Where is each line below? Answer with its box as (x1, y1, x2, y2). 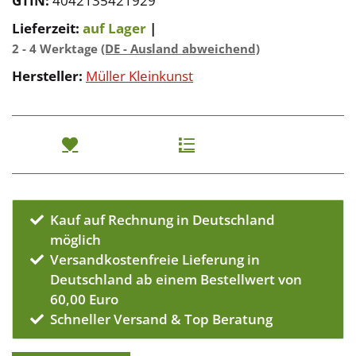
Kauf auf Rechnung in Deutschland (50, 211, 276, 230)
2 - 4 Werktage (12, 41, 101, 57)
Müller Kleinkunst (86, 67, 193, 86)
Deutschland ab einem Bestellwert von (50, 270, 303, 289)
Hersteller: (12, 67, 83, 86)
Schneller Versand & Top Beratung (50, 310, 273, 329)
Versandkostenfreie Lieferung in (50, 250, 261, 269)
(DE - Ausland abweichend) (101, 41, 260, 57)
